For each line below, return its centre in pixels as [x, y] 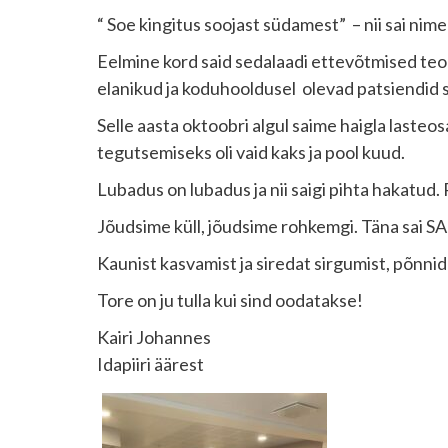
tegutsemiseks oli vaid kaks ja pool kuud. [251, 152]
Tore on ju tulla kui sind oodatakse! [230, 300]
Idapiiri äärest [150, 364]
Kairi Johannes [154, 337]
